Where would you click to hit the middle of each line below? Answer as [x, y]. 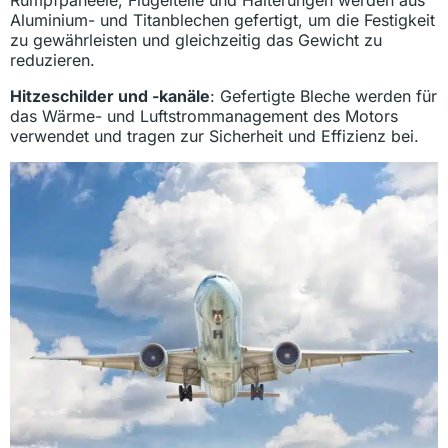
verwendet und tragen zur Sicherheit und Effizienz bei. [214, 136]
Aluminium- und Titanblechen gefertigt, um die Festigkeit [222, 20]
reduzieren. [52, 60]
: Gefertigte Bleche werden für [323, 96]
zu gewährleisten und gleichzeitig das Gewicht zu [196, 40]
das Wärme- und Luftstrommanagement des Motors [204, 116]
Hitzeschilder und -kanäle [110, 96]
